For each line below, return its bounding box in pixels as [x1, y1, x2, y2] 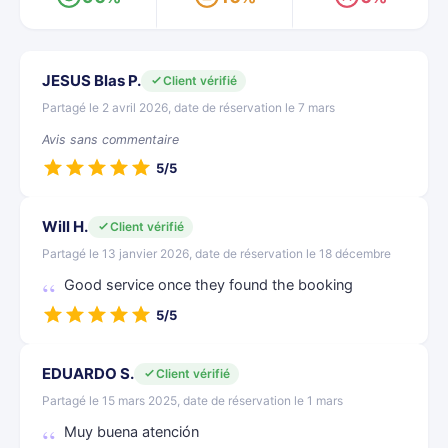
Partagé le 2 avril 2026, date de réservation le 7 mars [42, 100, 335, 115]
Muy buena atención [64, 423, 199, 441]
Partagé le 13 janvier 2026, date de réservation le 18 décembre [42, 246, 391, 261]
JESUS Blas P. [42, 71, 141, 90]
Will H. [42, 217, 88, 236]
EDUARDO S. [42, 364, 134, 383]
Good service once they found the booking [64, 276, 353, 294]
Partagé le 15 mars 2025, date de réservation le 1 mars [42, 393, 343, 408]
